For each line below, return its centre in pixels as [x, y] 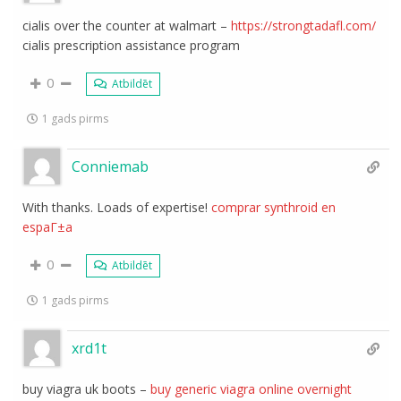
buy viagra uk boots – [87, 388]
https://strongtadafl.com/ [304, 25]
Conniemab [111, 166]
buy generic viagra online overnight [252, 388]
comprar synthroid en [274, 207]
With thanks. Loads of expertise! [117, 207]
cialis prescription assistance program [132, 45]
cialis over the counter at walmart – [127, 25]
